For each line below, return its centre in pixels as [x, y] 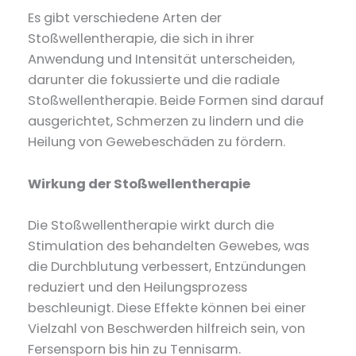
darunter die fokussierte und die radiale [154, 80]
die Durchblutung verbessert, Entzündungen [167, 266]
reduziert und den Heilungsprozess [138, 287]
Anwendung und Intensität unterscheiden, [162, 60]
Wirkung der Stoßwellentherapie [139, 184]
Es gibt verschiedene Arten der [125, 18]
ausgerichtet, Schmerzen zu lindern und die [166, 122]
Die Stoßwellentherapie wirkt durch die [151, 225]
